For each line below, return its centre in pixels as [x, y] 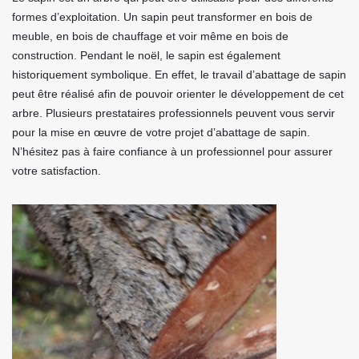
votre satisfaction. [56, 171]
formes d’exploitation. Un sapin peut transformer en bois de [162, 17]
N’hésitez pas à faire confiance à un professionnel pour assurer [172, 151]
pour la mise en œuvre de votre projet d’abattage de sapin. [161, 132]
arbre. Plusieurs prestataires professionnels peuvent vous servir [173, 113]
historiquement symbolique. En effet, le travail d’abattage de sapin [179, 75]
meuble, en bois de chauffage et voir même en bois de [150, 36]
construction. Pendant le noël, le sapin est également [146, 55]
